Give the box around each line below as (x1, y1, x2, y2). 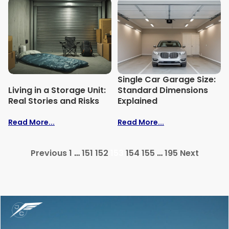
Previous (30, 147, 67, 159)
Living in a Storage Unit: (8, 84, 106, 97)
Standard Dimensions (118, 84, 208, 97)
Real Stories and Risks (8, 95, 99, 107)
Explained (118, 95, 157, 107)
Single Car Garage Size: (118, 74, 216, 86)
